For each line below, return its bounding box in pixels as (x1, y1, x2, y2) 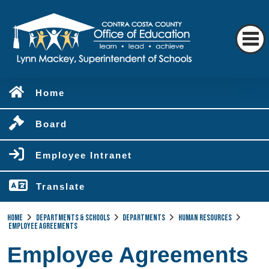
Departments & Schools (35, 213, 110, 223)
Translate (36, 181, 85, 192)
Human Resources (178, 213, 232, 223)
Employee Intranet (35, 150, 132, 160)
